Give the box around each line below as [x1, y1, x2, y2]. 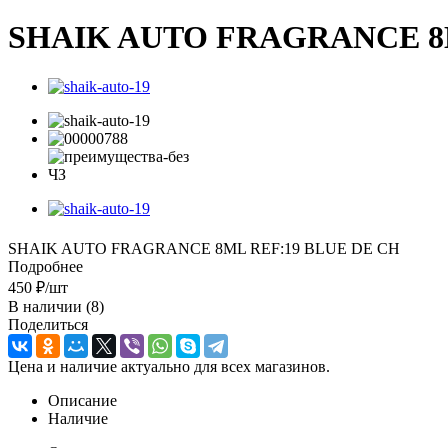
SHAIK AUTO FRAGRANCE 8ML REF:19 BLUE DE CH [8, 239, 400, 257]
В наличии [8, 297, 86, 315]
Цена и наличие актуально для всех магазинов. [8, 357, 330, 375]
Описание [48, 391, 117, 409]
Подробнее [8, 257, 83, 275]
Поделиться [8, 315, 88, 333]
